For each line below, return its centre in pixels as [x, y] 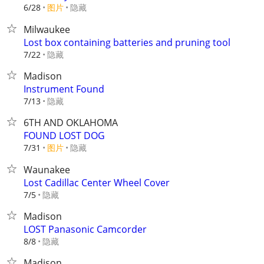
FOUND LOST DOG [64, 136]
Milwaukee [47, 29]
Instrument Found [64, 89]
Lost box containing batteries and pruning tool [127, 42]
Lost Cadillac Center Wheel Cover [97, 183]
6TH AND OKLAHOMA [71, 123]
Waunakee [47, 170]
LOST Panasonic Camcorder [85, 229]
